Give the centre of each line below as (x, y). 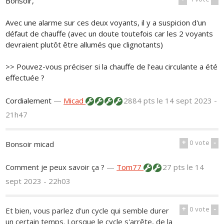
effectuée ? (25, 78)
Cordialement (29, 101)
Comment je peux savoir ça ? (55, 167)
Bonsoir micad (30, 144)
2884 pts (139, 101)
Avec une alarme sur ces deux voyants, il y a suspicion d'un (106, 23)
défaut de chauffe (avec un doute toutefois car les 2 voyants (109, 34)
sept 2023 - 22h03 (38, 181)
